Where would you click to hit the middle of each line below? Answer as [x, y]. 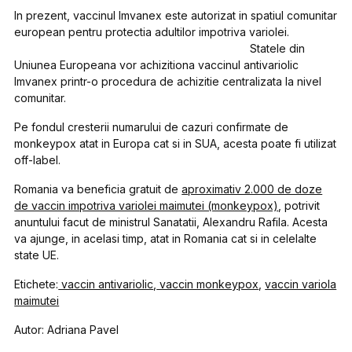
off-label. [38, 159]
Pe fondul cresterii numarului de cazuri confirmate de [152, 126]
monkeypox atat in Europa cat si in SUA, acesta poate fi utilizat [176, 143]
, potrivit [299, 205]
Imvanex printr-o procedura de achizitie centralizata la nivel [168, 81]
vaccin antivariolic [106, 284]
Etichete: [37, 284]
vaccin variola [301, 284]
